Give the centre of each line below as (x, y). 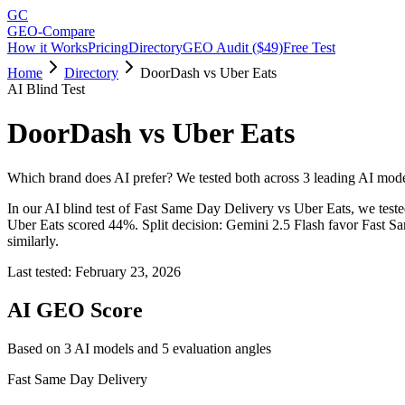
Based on (36, 348)
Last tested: (41, 271)
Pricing (108, 47)
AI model (100, 348)
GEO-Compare (51, 31)
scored (86, 224)
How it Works (47, 47)
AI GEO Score (75, 310)
